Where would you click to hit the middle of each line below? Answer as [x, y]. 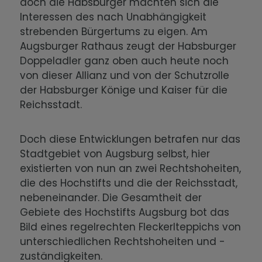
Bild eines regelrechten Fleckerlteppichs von [131, 227]
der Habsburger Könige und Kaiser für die [124, 90]
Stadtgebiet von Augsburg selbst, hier [115, 154]
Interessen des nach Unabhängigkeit [113, 17]
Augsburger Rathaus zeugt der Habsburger [128, 46]
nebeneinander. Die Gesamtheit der [111, 198]
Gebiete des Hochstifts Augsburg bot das [125, 213]
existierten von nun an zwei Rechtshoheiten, [131, 169]
